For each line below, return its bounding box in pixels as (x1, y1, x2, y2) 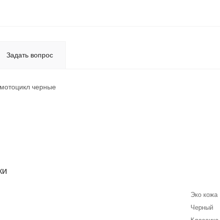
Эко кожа (191, 191, 218, 199)
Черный (191, 204, 213, 212)
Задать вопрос (6, 51, 53, 59)
